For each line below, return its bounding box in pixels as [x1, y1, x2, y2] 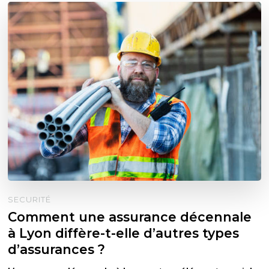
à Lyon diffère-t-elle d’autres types [8, 225, 240, 241]
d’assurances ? [8, 241, 106, 257]
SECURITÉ [8, 194, 52, 204]
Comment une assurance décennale [8, 208, 252, 225]
